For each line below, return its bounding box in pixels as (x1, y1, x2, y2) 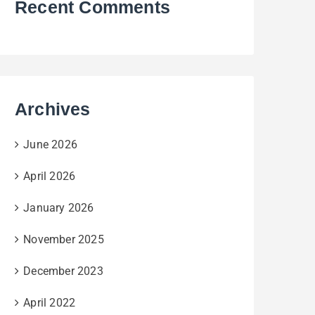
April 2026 (23, 169, 76, 184)
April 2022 (23, 296, 76, 310)
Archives (15, 99, 91, 120)
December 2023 (23, 264, 103, 278)
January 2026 (23, 201, 94, 215)
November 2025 (23, 233, 104, 247)
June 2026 (23, 138, 78, 152)
